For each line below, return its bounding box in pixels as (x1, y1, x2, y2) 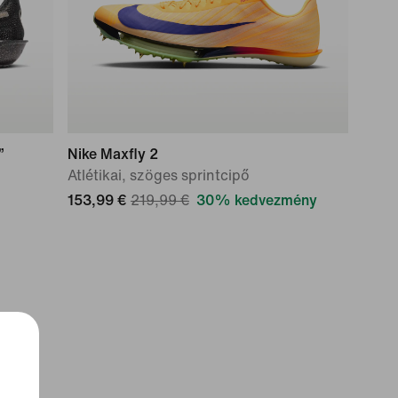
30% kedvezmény (196, 193, 317, 208)
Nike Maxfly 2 (68, 147, 158, 162)
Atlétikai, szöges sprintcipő (68, 168, 250, 183)
